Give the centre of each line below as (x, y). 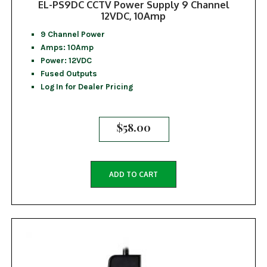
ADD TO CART (133, 174)
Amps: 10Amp (67, 47)
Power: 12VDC (66, 60)
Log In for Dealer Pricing (86, 86)
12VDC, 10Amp (133, 15)
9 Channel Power (72, 34)
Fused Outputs (69, 73)
